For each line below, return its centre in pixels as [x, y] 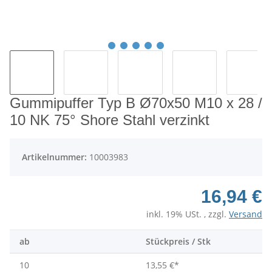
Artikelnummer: [56, 157]
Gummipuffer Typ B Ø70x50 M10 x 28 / [136, 103]
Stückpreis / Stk [178, 242]
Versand [246, 214]
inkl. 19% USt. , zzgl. [188, 214]
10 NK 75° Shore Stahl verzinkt [110, 120]
